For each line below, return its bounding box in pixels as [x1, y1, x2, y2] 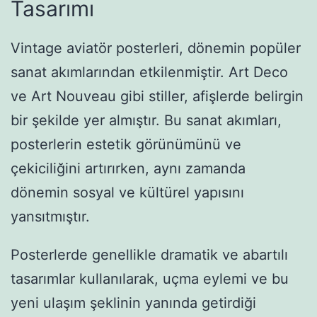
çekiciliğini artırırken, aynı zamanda [11, 160, 246, 178]
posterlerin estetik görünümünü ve [11, 136, 241, 154]
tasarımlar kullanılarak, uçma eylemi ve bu [11, 270, 289, 288]
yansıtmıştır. [11, 208, 90, 226]
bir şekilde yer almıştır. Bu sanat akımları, [11, 112, 282, 129]
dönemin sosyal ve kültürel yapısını [11, 184, 244, 202]
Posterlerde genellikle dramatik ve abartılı [11, 246, 288, 264]
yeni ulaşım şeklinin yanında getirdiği [11, 294, 256, 312]
